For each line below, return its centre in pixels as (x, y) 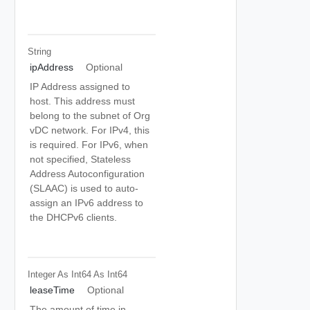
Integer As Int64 (59, 274)
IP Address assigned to (80, 86)
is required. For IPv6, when (89, 145)
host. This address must (82, 101)
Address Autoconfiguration (87, 174)
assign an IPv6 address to (86, 203)
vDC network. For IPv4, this (90, 130)
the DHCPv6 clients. (73, 217)
